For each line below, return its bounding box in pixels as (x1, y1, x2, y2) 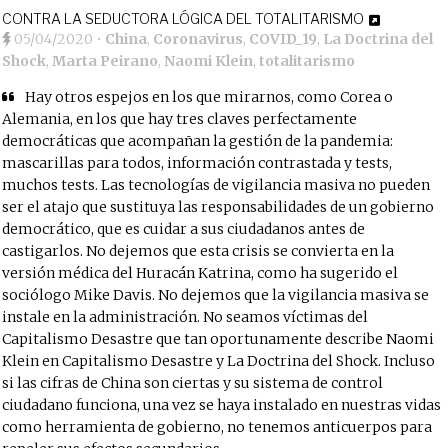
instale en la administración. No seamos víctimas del (2, 308, 369, 326)
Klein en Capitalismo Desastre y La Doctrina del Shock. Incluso (2, 352, 436, 370)
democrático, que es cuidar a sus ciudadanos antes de (2, 220, 366, 238)
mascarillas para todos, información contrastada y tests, (2, 154, 393, 172)
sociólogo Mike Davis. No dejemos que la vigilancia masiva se (2, 286, 430, 304)
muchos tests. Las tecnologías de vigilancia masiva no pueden (2, 176, 431, 194)
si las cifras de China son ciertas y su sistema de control (2, 374, 384, 392)
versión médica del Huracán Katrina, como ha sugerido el (2, 264, 399, 282)
